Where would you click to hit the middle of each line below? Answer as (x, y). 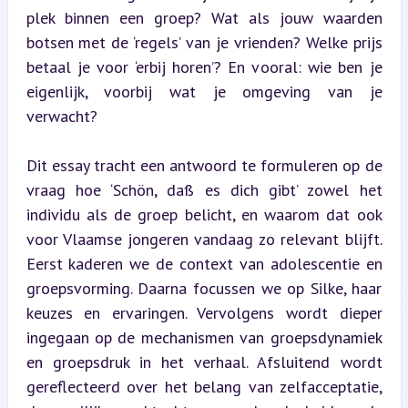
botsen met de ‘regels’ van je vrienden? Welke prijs (204, 42)
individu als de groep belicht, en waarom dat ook (204, 214)
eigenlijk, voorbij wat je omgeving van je (204, 92)
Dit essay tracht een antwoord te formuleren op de (204, 165)
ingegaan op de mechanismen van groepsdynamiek (204, 337)
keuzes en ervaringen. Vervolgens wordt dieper (204, 313)
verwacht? (61, 116)
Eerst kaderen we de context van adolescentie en (204, 264)
